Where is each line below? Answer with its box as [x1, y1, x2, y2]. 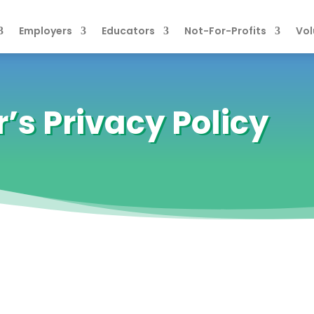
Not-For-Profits [184, 23, 267, 38]
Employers [19, 23, 73, 38]
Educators [102, 23, 156, 38]
